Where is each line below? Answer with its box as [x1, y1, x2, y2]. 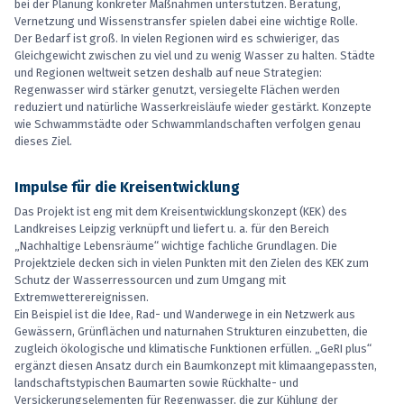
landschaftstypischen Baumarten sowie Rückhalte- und [14, 376, 298, 390]
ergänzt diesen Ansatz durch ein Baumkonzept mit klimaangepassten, [14, 359, 377, 373]
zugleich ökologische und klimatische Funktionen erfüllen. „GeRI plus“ [14, 342, 372, 356]
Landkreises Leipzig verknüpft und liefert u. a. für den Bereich [14, 222, 329, 236]
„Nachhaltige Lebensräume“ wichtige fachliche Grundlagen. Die [14, 239, 337, 253]
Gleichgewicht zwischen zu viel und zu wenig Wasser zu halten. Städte [14, 49, 375, 63]
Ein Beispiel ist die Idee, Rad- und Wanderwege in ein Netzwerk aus [14, 308, 355, 322]
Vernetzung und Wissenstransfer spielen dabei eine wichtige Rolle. [14, 14, 358, 29]
